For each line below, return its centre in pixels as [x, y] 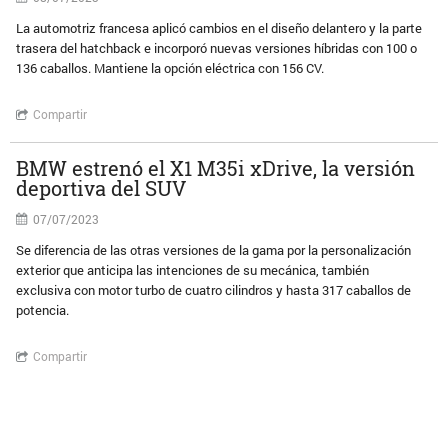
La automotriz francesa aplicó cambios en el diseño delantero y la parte [219, 28]
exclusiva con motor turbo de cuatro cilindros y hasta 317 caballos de [214, 290]
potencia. [43, 310]
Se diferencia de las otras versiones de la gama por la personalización [214, 250]
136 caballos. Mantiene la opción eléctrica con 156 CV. [170, 68]
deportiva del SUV [101, 188]
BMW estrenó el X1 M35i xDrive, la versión [216, 168]
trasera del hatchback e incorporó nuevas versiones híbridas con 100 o [217, 48]
